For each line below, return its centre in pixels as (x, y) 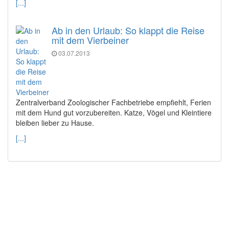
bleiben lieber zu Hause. (55, 122)
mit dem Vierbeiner (90, 40)
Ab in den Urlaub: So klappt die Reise (128, 30)
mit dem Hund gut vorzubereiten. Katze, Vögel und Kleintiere (114, 112)
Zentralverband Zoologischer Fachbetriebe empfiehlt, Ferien (113, 102)
